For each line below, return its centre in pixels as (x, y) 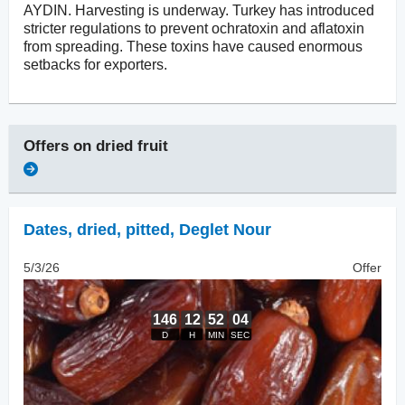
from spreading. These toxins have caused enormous (193, 46)
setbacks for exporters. (95, 64)
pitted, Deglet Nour (198, 229)
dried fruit (132, 146)
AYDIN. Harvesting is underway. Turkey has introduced (199, 10)
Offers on (60, 146)
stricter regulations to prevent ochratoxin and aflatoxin (194, 28)
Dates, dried (70, 229)
